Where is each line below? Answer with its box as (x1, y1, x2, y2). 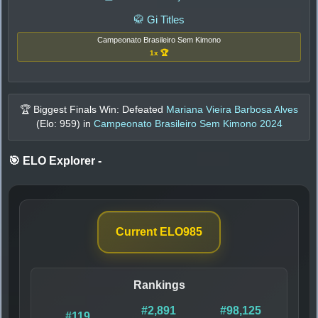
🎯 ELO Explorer (9, 154, 98, 167)
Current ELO (116, 225, 183, 238)
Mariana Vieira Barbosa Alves (166, 104, 298, 115)
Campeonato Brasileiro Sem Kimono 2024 (93, 118, 283, 129)
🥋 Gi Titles (133, 13, 185, 26)
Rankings (133, 278, 185, 291)
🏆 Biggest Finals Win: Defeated (20, 104, 166, 115)
